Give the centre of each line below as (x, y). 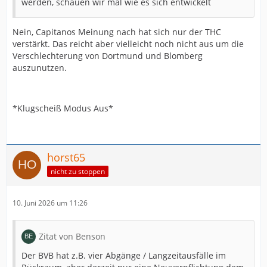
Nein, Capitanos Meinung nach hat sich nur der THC (117, 32)
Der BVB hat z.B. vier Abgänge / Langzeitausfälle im (124, 255)
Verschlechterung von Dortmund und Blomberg (108, 56)
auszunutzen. (40, 68)
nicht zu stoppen (78, 171)
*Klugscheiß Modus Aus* (63, 108)
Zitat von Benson (72, 236)
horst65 (66, 157)
